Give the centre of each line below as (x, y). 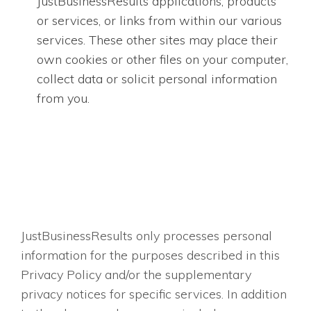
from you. (63, 99)
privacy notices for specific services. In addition (154, 294)
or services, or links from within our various (159, 21)
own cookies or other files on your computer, (162, 60)
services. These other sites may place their (157, 40)
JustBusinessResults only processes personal (146, 236)
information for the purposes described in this (150, 255)
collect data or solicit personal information (157, 79)
